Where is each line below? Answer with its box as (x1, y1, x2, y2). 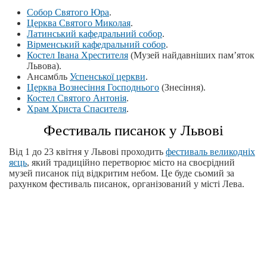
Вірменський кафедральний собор (27, 39, 166, 49)
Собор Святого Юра (27, 7, 109, 17)
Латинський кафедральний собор (27, 29, 162, 39)
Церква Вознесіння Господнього (27, 82, 159, 92)
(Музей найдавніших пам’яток (128, 50, 254, 60)
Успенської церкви (70, 72, 145, 82)
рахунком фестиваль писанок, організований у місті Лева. (9, 179, 244, 189)
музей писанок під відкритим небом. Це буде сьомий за (9, 168, 234, 178)
